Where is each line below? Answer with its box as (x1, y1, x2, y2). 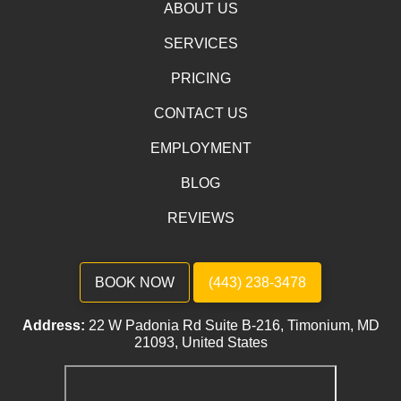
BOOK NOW (95, 274, 175, 290)
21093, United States (133, 335, 268, 351)
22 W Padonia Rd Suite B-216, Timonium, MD (88, 318, 380, 334)
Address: (21, 318, 85, 334)
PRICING (170, 71, 231, 87)
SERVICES (163, 36, 238, 52)
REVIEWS (166, 210, 235, 226)
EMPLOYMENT (149, 141, 252, 157)
